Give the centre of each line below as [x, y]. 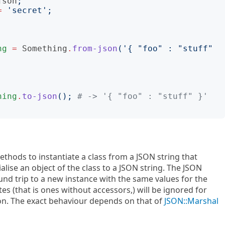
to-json [40, 96]
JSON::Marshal [191, 201]
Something [45, 48]
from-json [95, 48]
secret [27, 10]
